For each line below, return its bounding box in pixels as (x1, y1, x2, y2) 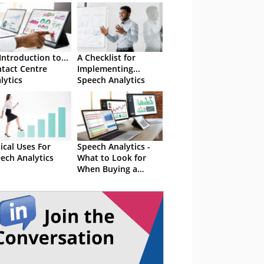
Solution (77, 174, 111, 186)
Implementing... (77, 63, 140, 74)
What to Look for (77, 152, 146, 163)
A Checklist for (77, 52, 136, 63)
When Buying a (77, 163, 137, 174)
